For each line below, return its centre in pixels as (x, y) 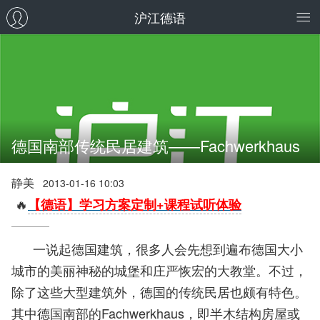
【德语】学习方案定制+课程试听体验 (135, 204)
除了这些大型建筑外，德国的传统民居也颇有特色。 (159, 291)
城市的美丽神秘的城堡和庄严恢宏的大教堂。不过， (159, 270)
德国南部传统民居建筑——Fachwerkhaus (156, 145)
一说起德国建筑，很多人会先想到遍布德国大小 (157, 249)
